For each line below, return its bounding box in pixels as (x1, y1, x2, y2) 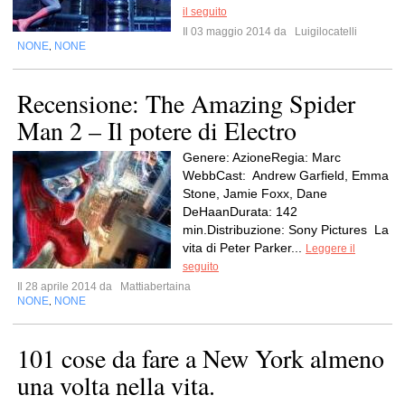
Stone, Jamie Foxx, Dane (183, 186, 327, 201)
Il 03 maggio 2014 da (183, 25, 292, 38)
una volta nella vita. (17, 368, 215, 402)
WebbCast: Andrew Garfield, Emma (183, 168, 389, 183)
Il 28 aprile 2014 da (17, 280, 118, 293)
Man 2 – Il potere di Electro (17, 113, 297, 147)
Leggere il (306, 242, 355, 255)
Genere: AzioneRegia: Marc (183, 150, 341, 165)
